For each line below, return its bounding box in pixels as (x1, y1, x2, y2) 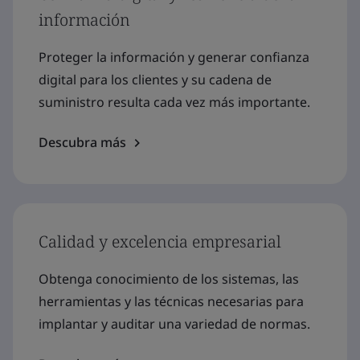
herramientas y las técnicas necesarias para (39, 292, 304, 311)
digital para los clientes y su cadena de (39, 71, 272, 89)
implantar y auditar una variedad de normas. (39, 315, 310, 333)
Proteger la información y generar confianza (39, 48, 309, 67)
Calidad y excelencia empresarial (39, 231, 281, 253)
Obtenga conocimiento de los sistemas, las (39, 270, 299, 288)
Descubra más (39, 133, 126, 152)
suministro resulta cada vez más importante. (39, 93, 310, 112)
